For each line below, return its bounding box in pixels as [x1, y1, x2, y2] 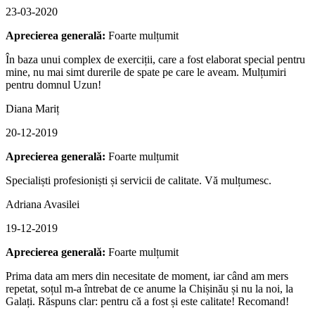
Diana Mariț [6, 102, 59, 115]
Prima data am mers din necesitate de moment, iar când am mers [6, 269, 288, 282]
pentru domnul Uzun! [6, 78, 101, 91]
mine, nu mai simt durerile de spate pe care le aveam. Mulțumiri [6, 65, 286, 78]
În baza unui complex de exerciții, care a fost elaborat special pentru [6, 53, 305, 65]
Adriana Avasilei [6, 198, 79, 210]
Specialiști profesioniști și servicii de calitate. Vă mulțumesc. [6, 174, 271, 186]
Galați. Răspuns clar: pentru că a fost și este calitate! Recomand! [6, 295, 289, 307]
